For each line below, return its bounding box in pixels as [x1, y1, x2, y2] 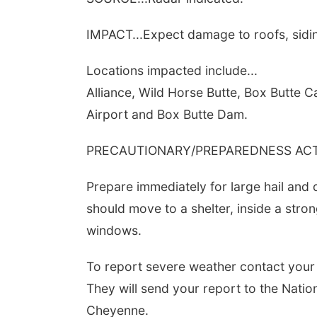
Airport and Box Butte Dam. [86, 107, 248, 122]
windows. [86, 223, 142, 238]
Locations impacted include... [86, 63, 258, 78]
